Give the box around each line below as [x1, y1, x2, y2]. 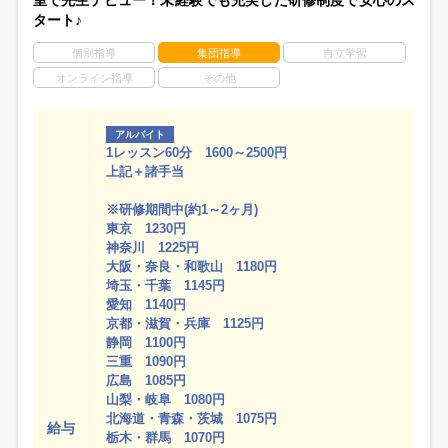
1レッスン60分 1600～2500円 [106, 145, 288, 161]
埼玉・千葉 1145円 [106, 278, 226, 294]
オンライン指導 [55, 72, 133, 85]
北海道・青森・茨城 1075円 [106, 411, 278, 427]
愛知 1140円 [106, 297, 187, 313]
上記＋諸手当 [106, 164, 185, 180]
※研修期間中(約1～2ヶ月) [106, 202, 259, 218]
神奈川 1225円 [106, 240, 200, 256]
